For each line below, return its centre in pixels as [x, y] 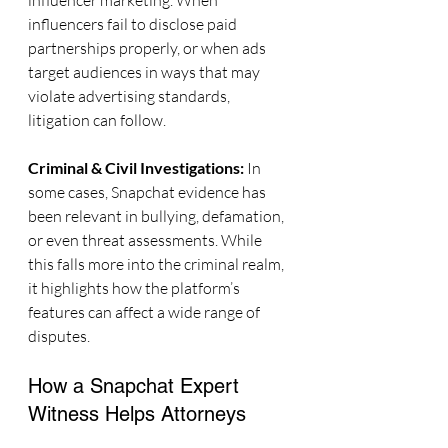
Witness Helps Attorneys [137, 414]
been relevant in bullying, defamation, [157, 216]
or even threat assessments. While [146, 240]
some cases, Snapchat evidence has [148, 192]
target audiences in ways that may [145, 72]
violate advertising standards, [130, 96]
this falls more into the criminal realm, [157, 264]
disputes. [59, 336]
